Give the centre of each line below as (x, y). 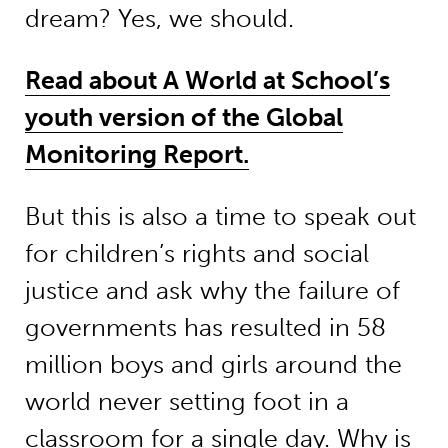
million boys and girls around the (213, 365)
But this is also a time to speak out (220, 217)
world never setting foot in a (186, 402)
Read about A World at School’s (207, 81)
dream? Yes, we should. (159, 19)
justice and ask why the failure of (212, 291)
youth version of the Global (183, 118)
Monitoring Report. (136, 155)
